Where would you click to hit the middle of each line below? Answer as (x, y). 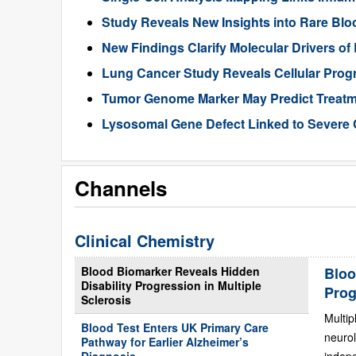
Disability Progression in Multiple (171, 285)
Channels (121, 188)
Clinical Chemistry (145, 240)
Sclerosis (106, 300)
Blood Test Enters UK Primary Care (175, 327)
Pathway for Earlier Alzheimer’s (165, 342)
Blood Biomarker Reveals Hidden (170, 271)
